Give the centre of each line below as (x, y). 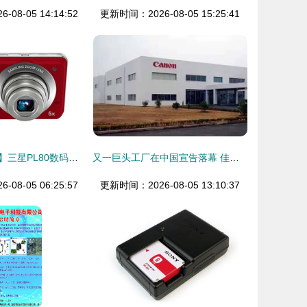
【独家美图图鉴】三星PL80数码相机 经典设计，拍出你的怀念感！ (73, 158)
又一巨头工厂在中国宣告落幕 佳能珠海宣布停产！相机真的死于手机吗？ (234, 158)
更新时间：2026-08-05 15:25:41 (170, 14)
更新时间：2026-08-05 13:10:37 (170, 185)
